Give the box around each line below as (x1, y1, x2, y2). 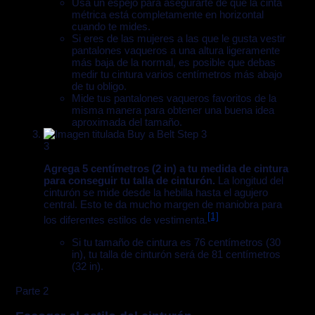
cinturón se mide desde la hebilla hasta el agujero (43, 186, 268, 199)
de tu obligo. (71, 80, 127, 93)
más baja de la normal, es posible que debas (71, 56, 276, 69)
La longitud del (214, 174, 283, 187)
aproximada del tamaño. (71, 116, 182, 129)
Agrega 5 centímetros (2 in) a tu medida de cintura (43, 162, 288, 175)
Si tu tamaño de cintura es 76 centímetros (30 (71, 236, 281, 249)
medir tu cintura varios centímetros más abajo (71, 68, 282, 81)
